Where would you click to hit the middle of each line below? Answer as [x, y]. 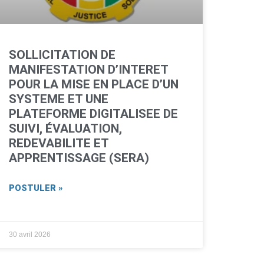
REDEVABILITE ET [58, 143]
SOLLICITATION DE [62, 55]
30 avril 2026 [29, 235]
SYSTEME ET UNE [58, 99]
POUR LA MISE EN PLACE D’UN [93, 85]
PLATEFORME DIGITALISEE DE [93, 114]
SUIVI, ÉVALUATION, [65, 129]
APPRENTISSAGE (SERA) [79, 158]
